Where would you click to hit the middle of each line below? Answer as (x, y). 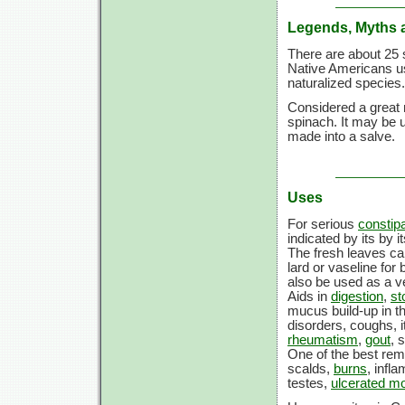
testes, (309, 383)
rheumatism (323, 339)
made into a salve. (341, 136)
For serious (323, 224)
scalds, (311, 368)
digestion (357, 296)
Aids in (309, 296)
